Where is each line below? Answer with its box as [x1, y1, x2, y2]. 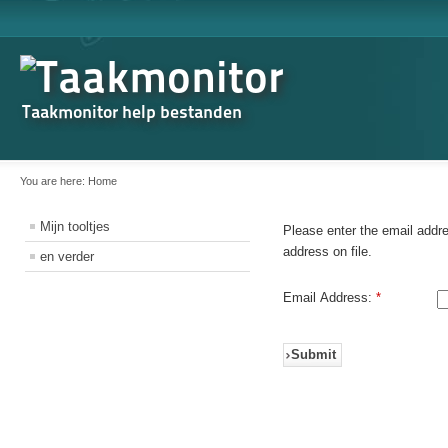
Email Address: [283, 290, 373, 305]
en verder [40, 249, 94, 264]
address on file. [283, 244, 373, 259]
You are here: [20, 175, 88, 187]
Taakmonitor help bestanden [22, 100, 242, 122]
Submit [291, 347, 337, 362]
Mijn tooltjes [40, 219, 110, 234]
